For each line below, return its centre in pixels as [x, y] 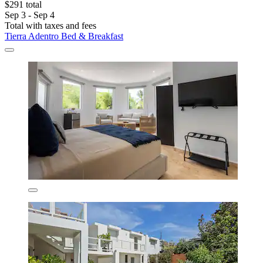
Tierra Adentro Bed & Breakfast [64, 36]
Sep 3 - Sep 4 [30, 15]
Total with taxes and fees [50, 26]
